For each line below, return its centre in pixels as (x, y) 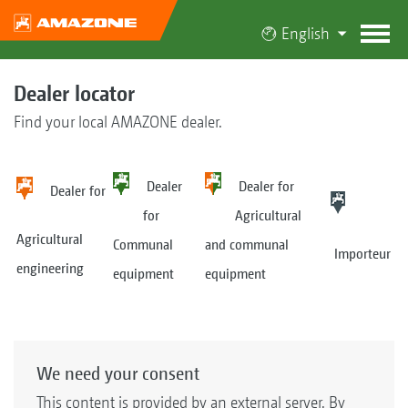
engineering (51, 269)
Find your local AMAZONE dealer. (118, 122)
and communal (247, 245)
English (305, 33)
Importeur (361, 254)
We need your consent (118, 373)
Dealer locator (74, 93)
